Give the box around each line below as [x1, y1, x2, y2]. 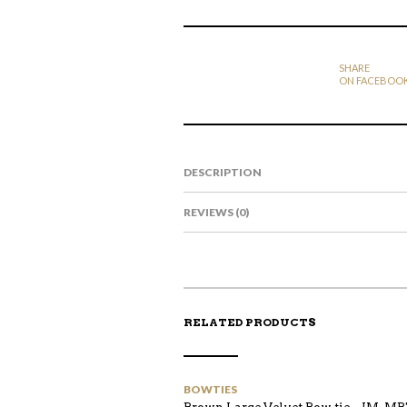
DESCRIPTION [184, 165, 262, 179]
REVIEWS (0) [184, 205, 249, 219]
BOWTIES [184, 382, 237, 396]
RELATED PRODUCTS [184, 315, 316, 329]
